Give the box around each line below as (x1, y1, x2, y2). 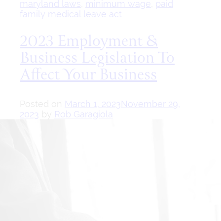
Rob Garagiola (54, 109, 113, 120)
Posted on (20, 99, 65, 110)
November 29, (121, 99, 180, 110)
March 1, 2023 (65, 99, 121, 110)
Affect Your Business (20, 63, 157, 88)
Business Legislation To (20, 46, 175, 72)
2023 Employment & (20, 30, 158, 55)
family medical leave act (20, 8, 122, 19)
